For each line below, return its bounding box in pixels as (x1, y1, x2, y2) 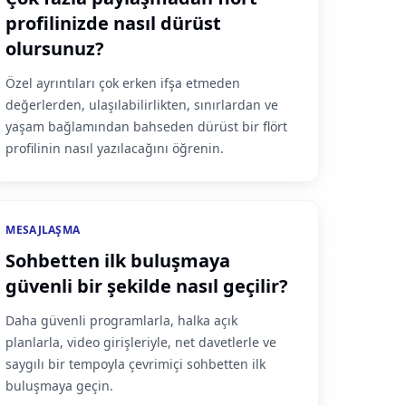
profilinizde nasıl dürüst (5, 11, 222, 35)
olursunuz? (5, 36, 105, 61)
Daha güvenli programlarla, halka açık (5, 312, 238, 329)
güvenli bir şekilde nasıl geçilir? (5, 274, 289, 298)
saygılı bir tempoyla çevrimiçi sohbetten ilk (5, 355, 266, 372)
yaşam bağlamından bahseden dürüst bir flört (5, 118, 288, 135)
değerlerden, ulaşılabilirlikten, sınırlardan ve (5, 96, 279, 113)
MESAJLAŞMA (5, 222, 81, 237)
